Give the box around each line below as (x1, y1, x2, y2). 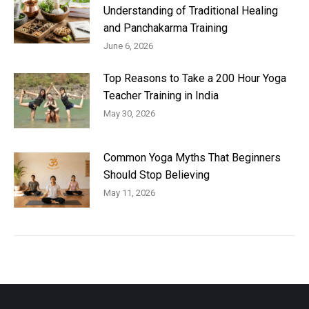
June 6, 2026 (103, 41, 153, 52)
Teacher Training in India (103, 89, 219, 103)
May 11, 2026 (103, 188, 155, 199)
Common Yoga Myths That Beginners (103, 151, 281, 165)
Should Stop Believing (103, 168, 210, 182)
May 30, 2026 (103, 108, 155, 119)
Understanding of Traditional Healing (103, 4, 278, 18)
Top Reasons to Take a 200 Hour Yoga (103, 72, 286, 86)
